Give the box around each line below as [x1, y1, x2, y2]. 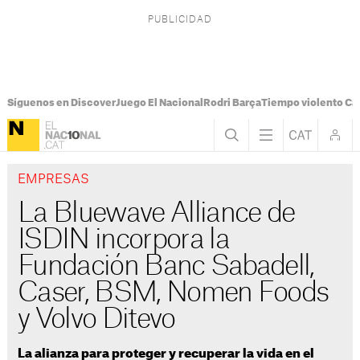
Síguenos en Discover [6, 98, 116, 108]
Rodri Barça [202, 98, 261, 108]
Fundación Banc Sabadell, [18, 253, 314, 280]
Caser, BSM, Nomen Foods [18, 280, 329, 307]
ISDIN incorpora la [18, 227, 229, 254]
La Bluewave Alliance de [18, 200, 295, 227]
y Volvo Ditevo [18, 306, 175, 333]
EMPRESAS [18, 174, 90, 186]
